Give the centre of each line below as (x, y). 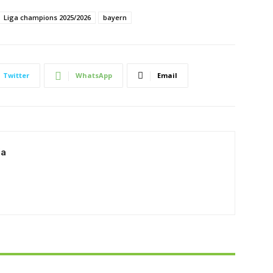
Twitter (16, 75)
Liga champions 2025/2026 (47, 17)
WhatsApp (94, 75)
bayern (115, 17)
